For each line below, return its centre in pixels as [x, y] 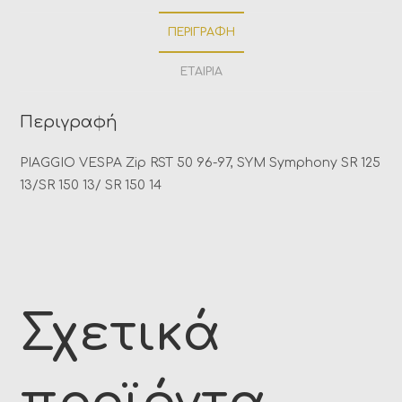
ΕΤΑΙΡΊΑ [201, 71]
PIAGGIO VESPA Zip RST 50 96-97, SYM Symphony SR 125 [201, 162]
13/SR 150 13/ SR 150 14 [91, 185]
